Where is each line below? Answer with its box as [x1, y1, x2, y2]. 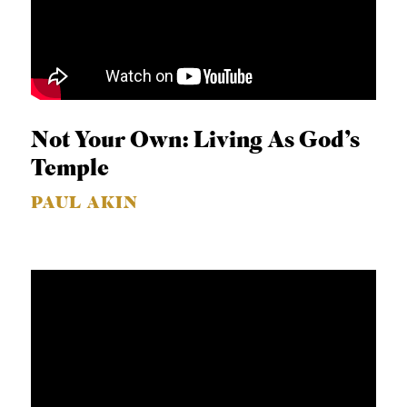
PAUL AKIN [31, 195, 139, 213]
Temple [31, 158, 110, 181]
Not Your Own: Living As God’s [31, 130, 361, 153]
